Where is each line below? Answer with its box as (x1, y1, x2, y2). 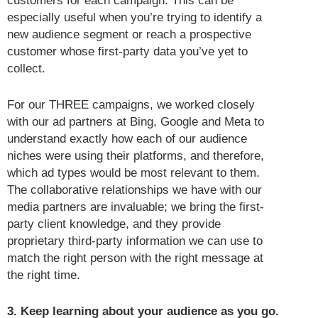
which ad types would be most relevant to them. (7, 166, 260, 180)
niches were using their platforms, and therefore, (7, 149, 264, 163)
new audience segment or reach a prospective (7, 27, 251, 41)
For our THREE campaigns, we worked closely (7, 98, 255, 112)
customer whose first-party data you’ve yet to (7, 44, 248, 58)
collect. (7, 61, 45, 75)
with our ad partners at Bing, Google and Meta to (7, 115, 264, 129)
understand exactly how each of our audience (7, 132, 247, 146)
